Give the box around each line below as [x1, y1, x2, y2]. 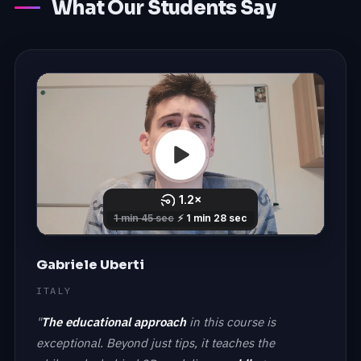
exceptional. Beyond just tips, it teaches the [36, 335, 275, 351]
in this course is [186, 314, 276, 330]
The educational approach [41, 314, 186, 330]
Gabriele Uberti [36, 256, 144, 274]
